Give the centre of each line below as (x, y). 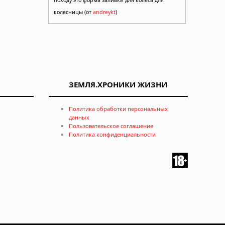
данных (79, 117)
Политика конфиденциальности (112, 134)
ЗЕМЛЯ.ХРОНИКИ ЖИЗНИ (118, 84)
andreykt (104, 12)
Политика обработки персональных (118, 108)
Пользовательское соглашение (111, 126)
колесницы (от (73, 12)
